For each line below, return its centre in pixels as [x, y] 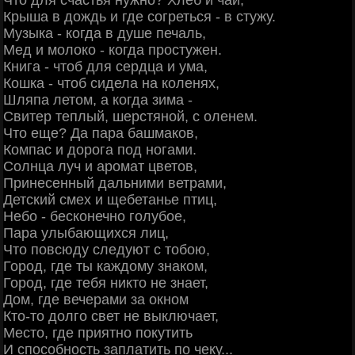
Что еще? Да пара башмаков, [101, 134]
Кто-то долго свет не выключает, [111, 317]
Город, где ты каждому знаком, [105, 267]
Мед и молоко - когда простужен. [113, 50]
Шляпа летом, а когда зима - [98, 100]
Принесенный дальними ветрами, [115, 183]
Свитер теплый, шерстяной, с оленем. [130, 117]
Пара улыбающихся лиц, [86, 233]
